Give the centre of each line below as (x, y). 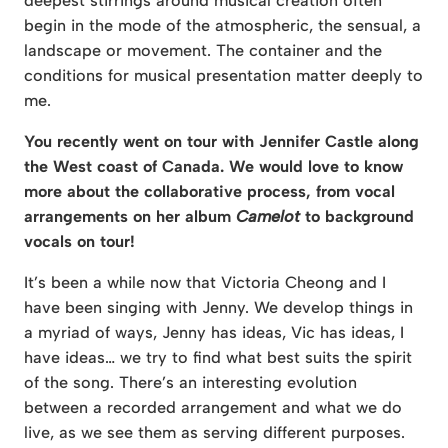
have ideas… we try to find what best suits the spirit (218, 358)
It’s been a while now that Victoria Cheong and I (205, 283)
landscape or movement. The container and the (203, 50)
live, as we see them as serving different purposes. (214, 433)
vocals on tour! (79, 242)
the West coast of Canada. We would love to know (213, 167)
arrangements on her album (130, 217)
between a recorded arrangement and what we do (213, 408)
